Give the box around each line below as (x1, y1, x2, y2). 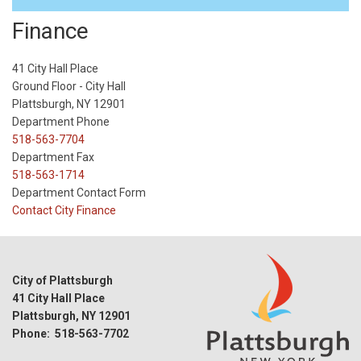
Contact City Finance (12, 204, 116, 218)
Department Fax (12, 151, 94, 164)
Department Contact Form (12, 186, 146, 200)
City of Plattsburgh (12, 274, 113, 288)
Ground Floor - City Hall (12, 80, 126, 93)
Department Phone (12, 115, 110, 129)
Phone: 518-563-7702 (12, 327, 129, 341)
